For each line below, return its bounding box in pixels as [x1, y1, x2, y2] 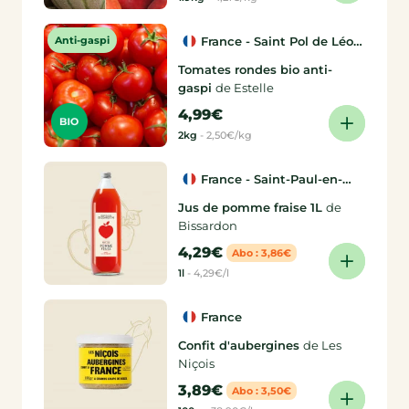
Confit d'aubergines [178, 337, 303, 352]
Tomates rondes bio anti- [178, 61, 332, 77]
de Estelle [215, 79, 274, 95]
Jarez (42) [236, 190, 261, 204]
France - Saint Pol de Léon [201, 34, 246, 48]
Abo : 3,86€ [232, 246, 291, 259]
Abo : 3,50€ [232, 383, 291, 397]
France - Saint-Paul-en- [201, 172, 246, 186]
